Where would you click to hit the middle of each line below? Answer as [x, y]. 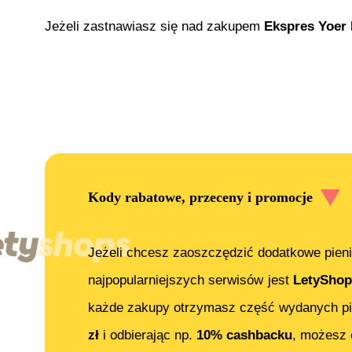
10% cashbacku [244, 335]
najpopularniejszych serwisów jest [191, 280]
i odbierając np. [148, 335]
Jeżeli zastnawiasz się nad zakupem [154, 26]
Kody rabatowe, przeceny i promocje [200, 198]
